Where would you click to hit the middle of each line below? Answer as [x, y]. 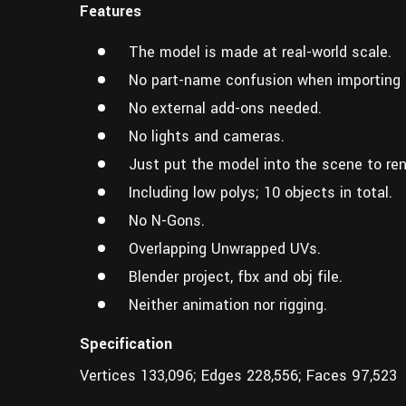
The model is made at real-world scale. [260, 52]
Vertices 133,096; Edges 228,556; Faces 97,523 [238, 375]
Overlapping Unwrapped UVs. [225, 248]
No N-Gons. [167, 220]
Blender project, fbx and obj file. [236, 276]
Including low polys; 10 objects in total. [261, 192]
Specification [126, 343]
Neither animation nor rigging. [228, 304]
